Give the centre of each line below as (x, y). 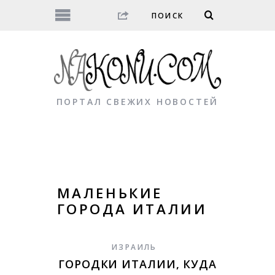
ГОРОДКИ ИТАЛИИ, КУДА (137, 264)
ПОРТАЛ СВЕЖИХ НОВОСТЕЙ (137, 102)
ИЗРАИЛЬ (134, 247)
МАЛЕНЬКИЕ (110, 193)
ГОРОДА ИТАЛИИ (132, 209)
